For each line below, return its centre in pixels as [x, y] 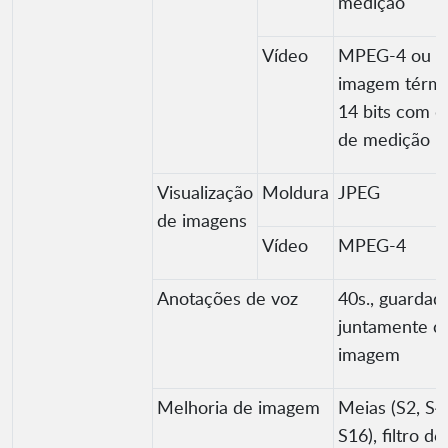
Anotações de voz [227, 298]
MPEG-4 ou [384, 55]
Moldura [295, 192]
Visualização [205, 192]
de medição [384, 139]
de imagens [202, 220]
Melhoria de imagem [238, 407]
